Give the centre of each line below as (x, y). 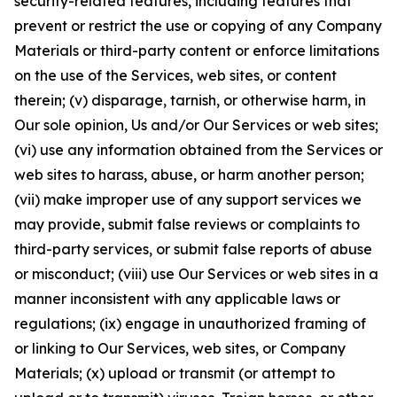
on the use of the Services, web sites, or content (175, 75)
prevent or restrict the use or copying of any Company (198, 26)
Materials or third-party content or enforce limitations (197, 51)
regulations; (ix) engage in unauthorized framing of (190, 323)
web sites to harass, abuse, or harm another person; (189, 175)
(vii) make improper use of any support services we (188, 199)
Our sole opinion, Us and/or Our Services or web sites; (196, 125)
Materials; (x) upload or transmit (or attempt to (175, 373)
